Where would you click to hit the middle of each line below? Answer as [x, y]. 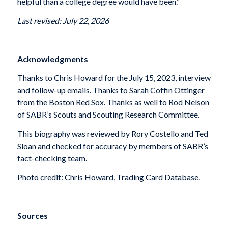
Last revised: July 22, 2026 [63, 20]
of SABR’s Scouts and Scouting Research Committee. [108, 115]
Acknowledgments [52, 59]
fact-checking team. [52, 158]
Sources [32, 215]
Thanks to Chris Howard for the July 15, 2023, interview [114, 78]
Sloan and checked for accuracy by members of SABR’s [112, 146]
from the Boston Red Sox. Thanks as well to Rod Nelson [113, 102]
